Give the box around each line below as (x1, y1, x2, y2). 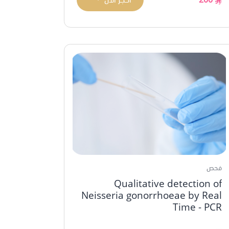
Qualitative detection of (114, 176, 222, 190)
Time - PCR (173, 199, 222, 214)
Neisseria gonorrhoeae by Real (81, 188, 222, 202)
